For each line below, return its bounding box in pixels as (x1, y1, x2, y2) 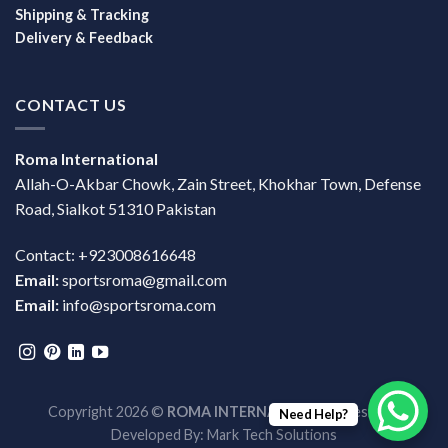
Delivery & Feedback (15, 28, 153, 46)
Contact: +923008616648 (15, 244, 196, 264)
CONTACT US (15, 94, 127, 114)
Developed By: (111, 425, 207, 443)
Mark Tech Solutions (207, 425, 337, 443)
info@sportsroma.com (62, 294, 216, 314)
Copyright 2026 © (48, 402, 167, 420)
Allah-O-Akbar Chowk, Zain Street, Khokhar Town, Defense (15, 174, 421, 194)
